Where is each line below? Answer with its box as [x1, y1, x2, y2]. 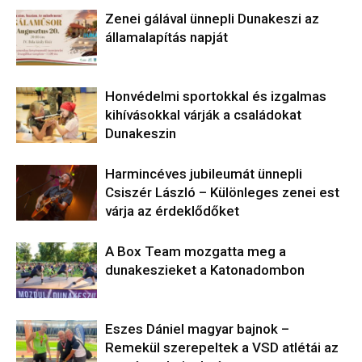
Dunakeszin [105, 124, 176, 141]
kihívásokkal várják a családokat [105, 106, 301, 123]
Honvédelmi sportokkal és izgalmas [105, 87, 326, 104]
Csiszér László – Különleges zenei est [105, 183, 339, 200]
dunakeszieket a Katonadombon [105, 261, 305, 278]
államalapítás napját [105, 28, 228, 45]
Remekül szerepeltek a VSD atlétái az [105, 339, 339, 356]
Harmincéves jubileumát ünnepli [105, 165, 302, 182]
